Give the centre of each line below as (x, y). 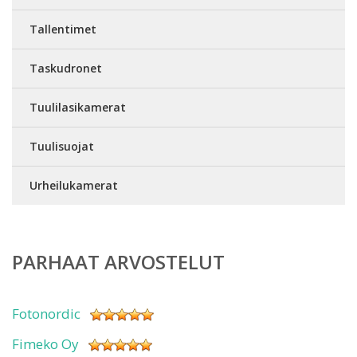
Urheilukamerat (74, 185)
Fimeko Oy (45, 344)
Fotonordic (46, 314)
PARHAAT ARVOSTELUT (118, 262)
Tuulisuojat (62, 146)
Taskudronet (66, 68)
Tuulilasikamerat (78, 107)
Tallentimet (63, 29)
